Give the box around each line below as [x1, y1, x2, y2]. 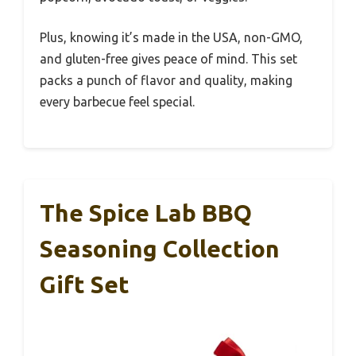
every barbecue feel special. [40, 94, 195, 109]
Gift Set [40, 270, 130, 298]
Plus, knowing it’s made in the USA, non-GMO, [40, 29, 303, 44]
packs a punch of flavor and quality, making [40, 72, 292, 87]
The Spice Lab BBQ [40, 199, 252, 226]
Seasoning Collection [40, 234, 280, 262]
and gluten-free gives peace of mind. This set [40, 51, 297, 66]
